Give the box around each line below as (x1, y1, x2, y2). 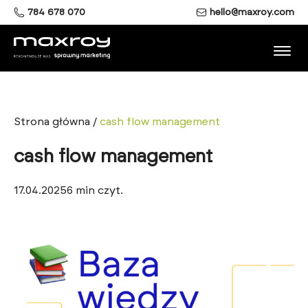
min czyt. (76, 185, 123, 196)
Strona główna (14, 116, 90, 127)
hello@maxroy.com (210, 8, 294, 17)
